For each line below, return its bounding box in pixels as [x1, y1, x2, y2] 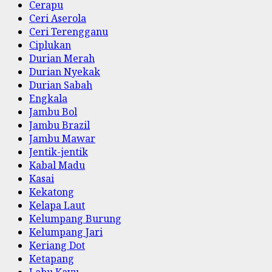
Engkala [29, 91, 67, 105]
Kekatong [29, 185, 74, 199]
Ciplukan [29, 38, 71, 52]
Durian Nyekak [29, 64, 100, 78]
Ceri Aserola [29, 11, 86, 25]
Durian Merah [29, 51, 95, 65]
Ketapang [29, 251, 74, 265]
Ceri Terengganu [29, 24, 108, 38]
